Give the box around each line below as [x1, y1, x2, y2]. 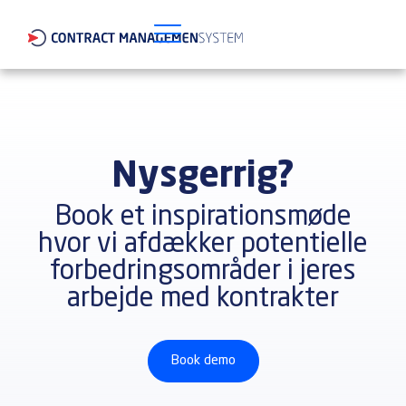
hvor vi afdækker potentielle [38, 230, 368, 258]
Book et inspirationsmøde [54, 203, 352, 231]
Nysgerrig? [111, 159, 295, 195]
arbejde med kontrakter [67, 285, 339, 313]
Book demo [170, 353, 236, 368]
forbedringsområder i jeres [50, 257, 356, 285]
